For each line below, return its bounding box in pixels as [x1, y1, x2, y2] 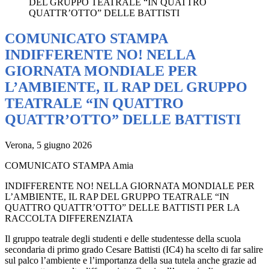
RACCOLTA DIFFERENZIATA [5, 213, 133, 224]
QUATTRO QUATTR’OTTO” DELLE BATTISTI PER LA [5, 202, 240, 213]
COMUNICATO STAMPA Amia [5, 160, 133, 171]
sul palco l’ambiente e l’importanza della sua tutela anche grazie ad [5, 255, 256, 266]
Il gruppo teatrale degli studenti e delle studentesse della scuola [5, 234, 241, 244]
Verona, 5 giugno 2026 [5, 140, 92, 151]
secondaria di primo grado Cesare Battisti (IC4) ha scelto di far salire [5, 244, 263, 255]
